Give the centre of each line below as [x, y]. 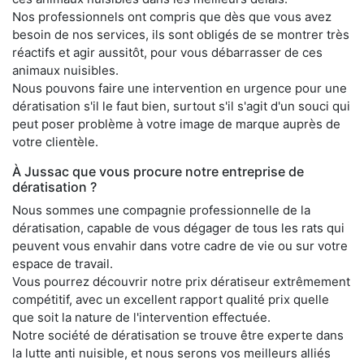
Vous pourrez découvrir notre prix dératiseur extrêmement [181, 281]
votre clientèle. [55, 141]
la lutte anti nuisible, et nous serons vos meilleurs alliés [171, 353]
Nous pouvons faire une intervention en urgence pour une [180, 88]
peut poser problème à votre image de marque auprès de [176, 123]
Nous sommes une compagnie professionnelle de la [161, 210]
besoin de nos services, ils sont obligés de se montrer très [181, 34]
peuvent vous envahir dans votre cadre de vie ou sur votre [180, 245]
